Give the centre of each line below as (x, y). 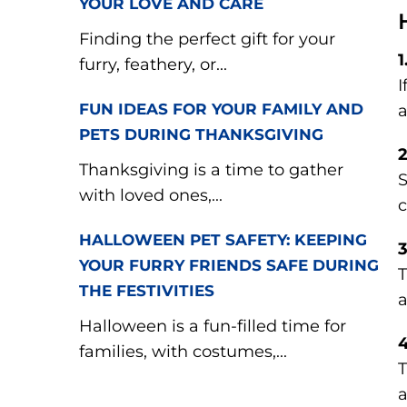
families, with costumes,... (183, 352)
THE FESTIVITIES (147, 291)
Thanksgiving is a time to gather (211, 170)
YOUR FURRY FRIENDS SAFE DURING (229, 265)
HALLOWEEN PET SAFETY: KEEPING (223, 240)
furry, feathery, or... (153, 65)
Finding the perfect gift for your (207, 39)
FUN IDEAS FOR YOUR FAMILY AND (221, 109)
